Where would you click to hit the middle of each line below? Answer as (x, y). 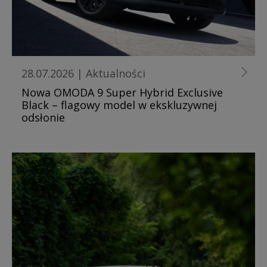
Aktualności (116, 73)
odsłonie (43, 117)
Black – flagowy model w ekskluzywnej (119, 105)
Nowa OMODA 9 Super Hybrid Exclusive (122, 92)
